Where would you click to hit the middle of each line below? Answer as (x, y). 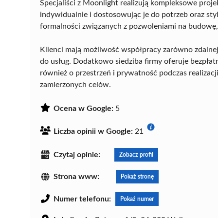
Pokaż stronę (137, 177)
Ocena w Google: (83, 108)
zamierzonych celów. (75, 84)
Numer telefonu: (82, 199)
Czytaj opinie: (77, 154)
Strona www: (76, 177)
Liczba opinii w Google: (93, 131)
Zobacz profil (136, 154)
